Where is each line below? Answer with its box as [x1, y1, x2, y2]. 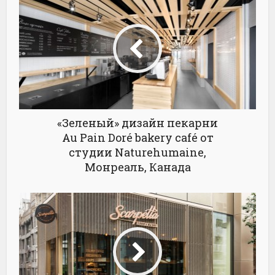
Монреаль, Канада [84, 159, 191, 174]
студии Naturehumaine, [69, 144, 206, 160]
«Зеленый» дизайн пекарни [57, 115, 218, 130]
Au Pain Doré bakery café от [61, 130, 214, 145]
